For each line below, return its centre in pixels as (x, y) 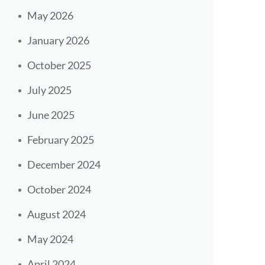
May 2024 (50, 239)
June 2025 (51, 115)
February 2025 (61, 140)
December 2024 (64, 165)
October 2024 (59, 190)
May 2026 (50, 16)
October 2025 (59, 65)
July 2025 (49, 90)
